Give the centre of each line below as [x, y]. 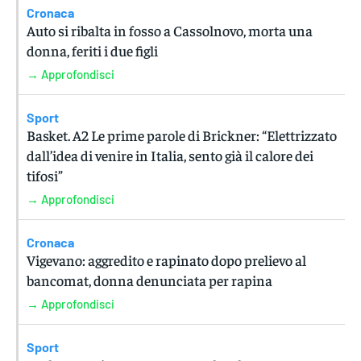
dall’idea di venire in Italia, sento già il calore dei [170, 155]
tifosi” [45, 175]
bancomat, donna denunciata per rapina [149, 280]
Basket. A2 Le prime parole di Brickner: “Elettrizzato [182, 135]
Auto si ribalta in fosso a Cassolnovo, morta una [170, 30]
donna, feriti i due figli [92, 50]
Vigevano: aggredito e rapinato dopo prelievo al [166, 259]
